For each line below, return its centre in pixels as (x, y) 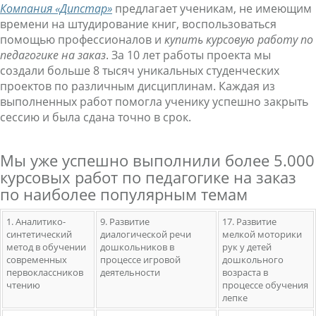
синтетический (39, 234)
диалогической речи (146, 234)
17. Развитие (249, 221)
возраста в (245, 272)
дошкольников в (137, 247)
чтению (23, 285)
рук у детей (247, 247)
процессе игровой (140, 260)
